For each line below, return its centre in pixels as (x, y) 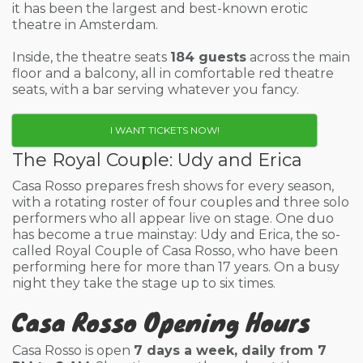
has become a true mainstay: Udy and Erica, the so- (176, 235)
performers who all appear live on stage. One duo (173, 218)
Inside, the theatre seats (91, 57)
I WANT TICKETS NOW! (164, 130)
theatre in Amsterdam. (85, 25)
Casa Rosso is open (73, 350)
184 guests (208, 57)
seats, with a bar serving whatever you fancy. (156, 90)
